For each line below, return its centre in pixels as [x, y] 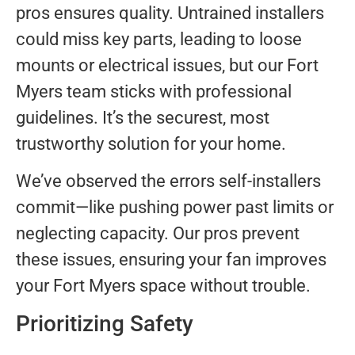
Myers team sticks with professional [154, 91]
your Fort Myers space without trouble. [163, 286]
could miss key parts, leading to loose [159, 39]
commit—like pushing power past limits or [175, 208]
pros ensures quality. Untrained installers [170, 13]
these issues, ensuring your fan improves [171, 260]
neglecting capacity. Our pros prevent [158, 234]
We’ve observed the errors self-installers [168, 181]
